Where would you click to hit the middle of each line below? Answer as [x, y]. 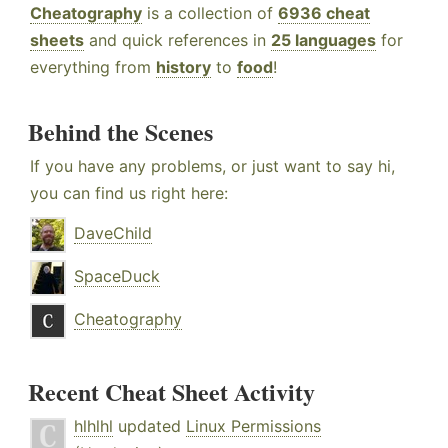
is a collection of [210, 13]
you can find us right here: [129, 193]
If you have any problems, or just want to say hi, [212, 166]
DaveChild [113, 233]
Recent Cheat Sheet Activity [171, 392]
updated [149, 426]
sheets [57, 40]
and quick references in [177, 40]
